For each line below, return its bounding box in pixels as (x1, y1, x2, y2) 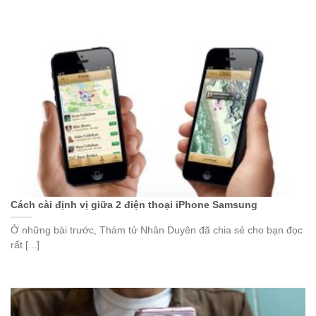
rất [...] (11, 239, 39, 250)
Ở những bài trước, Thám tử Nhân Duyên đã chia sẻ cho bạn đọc (11, 224, 303, 236)
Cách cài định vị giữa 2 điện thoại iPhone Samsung (11, 199, 257, 210)
